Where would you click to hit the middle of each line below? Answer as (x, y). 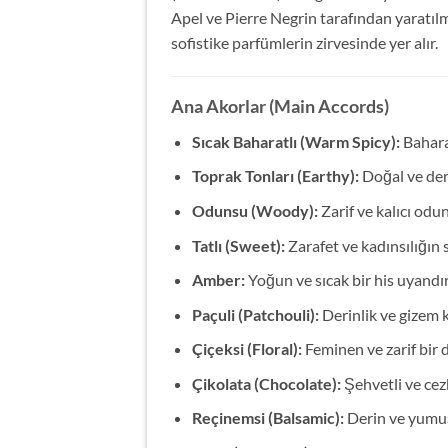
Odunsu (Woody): (254, 210)
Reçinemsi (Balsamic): (267, 418)
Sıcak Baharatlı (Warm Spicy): (295, 141)
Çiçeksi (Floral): (246, 349)
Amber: (218, 280)
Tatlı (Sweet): (238, 245)
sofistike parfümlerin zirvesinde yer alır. (304, 42)
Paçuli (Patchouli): (255, 314)
